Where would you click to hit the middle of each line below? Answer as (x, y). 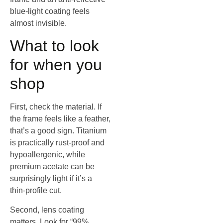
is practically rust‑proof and (57, 143)
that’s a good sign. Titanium (58, 131)
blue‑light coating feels (50, 11)
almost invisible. (38, 23)
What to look (55, 46)
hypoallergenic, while (48, 155)
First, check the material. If (56, 107)
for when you (56, 65)
